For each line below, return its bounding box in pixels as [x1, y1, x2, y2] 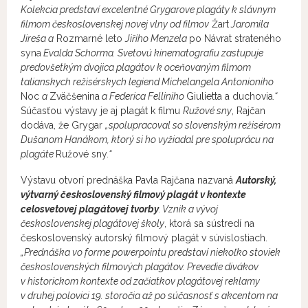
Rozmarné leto [54, 33, 125, 44]
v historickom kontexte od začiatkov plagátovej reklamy [21, 276, 260, 287]
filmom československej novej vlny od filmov [21, 19, 209, 30]
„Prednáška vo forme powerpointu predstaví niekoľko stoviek [21, 247, 280, 258]
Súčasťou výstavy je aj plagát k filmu [21, 105, 183, 116]
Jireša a [21, 33, 54, 44]
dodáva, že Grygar [21, 120, 105, 131]
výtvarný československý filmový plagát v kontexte [21, 189, 246, 200]
